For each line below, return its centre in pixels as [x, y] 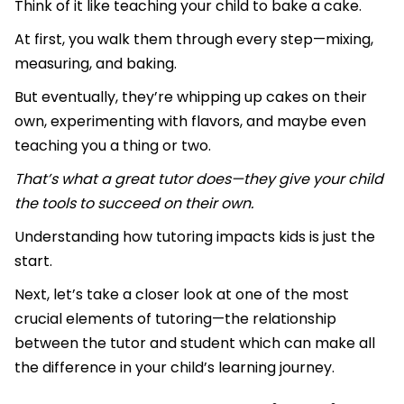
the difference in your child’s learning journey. [174, 368]
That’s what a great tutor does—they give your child [199, 179]
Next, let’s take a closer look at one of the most [182, 295]
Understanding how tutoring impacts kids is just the [195, 237]
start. [35, 262]
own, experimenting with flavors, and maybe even [190, 122]
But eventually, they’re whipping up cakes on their [191, 97]
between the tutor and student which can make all [195, 344]
